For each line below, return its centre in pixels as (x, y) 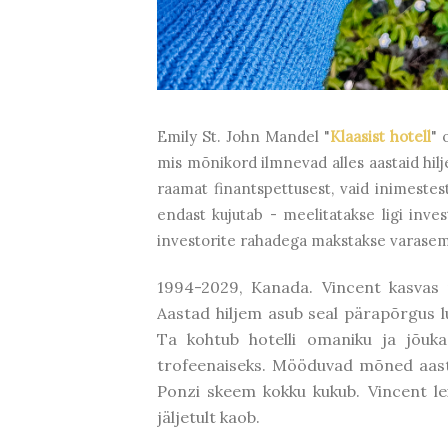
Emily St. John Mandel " (243, 136)
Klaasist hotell (380, 136)
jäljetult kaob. (208, 417)
